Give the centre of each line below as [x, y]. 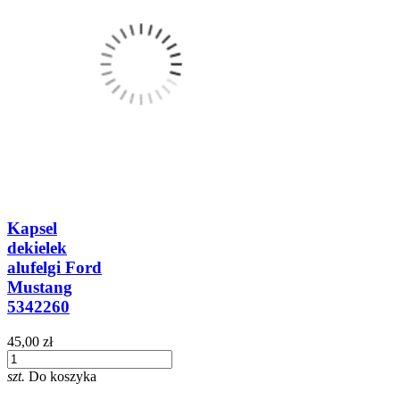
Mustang [40, 287]
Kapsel [32, 228]
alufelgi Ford [54, 267]
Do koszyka [62, 376]
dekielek [37, 247]
